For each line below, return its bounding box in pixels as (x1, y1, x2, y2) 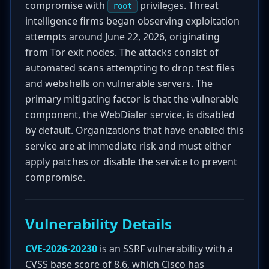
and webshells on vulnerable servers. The (25, 77, 213, 90)
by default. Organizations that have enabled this (25, 124, 244, 137)
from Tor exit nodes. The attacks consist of (25, 46, 219, 59)
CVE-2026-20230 (25, 242, 97, 255)
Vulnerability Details (25, 214, 172, 234)
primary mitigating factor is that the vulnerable (25, 92, 239, 106)
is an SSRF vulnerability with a (97, 242, 233, 255)
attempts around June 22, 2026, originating (25, 30, 220, 43)
